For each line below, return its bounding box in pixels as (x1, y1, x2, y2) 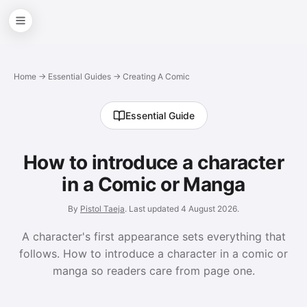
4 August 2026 (181, 204, 237, 214)
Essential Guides (48, 71, 111, 82)
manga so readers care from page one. (52, 264, 255, 278)
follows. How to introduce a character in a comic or (19, 247, 288, 260)
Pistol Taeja (80, 204, 125, 214)
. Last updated (125, 204, 181, 214)
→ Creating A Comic (111, 71, 190, 82)
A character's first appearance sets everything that (21, 230, 286, 243)
